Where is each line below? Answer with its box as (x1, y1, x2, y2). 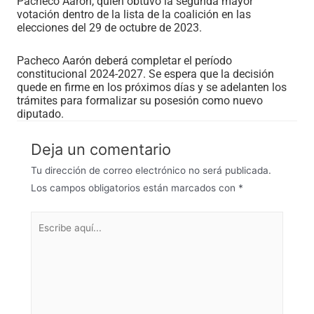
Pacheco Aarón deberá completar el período (17, 54, 232, 68)
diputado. (17, 107, 64, 121)
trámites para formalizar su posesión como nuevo (17, 94, 263, 108)
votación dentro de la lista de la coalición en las (17, 8, 251, 22)
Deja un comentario (31, 140, 171, 159)
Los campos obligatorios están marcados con (31, 182, 238, 194)
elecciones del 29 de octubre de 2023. (17, 21, 202, 35)
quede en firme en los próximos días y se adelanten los (17, 81, 287, 95)
